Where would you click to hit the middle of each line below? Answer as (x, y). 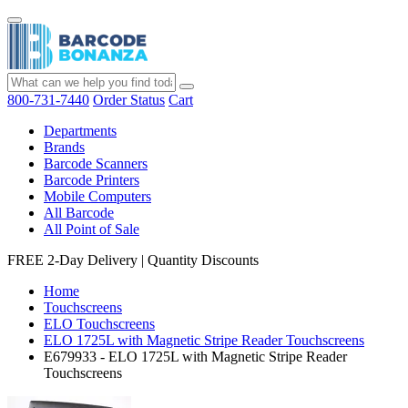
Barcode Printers (92, 180)
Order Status (129, 100)
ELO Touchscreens (99, 324)
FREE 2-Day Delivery (72, 260)
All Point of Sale (92, 229)
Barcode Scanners (96, 163)
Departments (80, 131)
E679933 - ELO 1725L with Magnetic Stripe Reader (195, 357)
